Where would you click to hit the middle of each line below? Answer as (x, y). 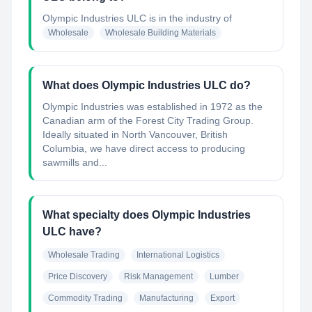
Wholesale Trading (84, 255)
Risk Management (158, 276)
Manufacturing (166, 298)
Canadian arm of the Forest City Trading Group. (148, 120)
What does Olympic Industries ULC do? (147, 85)
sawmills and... (75, 162)
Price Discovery (78, 276)
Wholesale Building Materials (161, 33)
